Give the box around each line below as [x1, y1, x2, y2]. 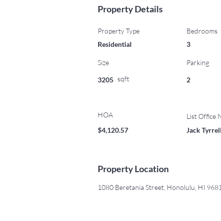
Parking [186, 58, 209, 67]
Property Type [98, 27, 140, 35]
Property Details [98, 3, 163, 14]
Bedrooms [186, 27, 218, 35]
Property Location [98, 163, 169, 174]
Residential [98, 40, 132, 48]
